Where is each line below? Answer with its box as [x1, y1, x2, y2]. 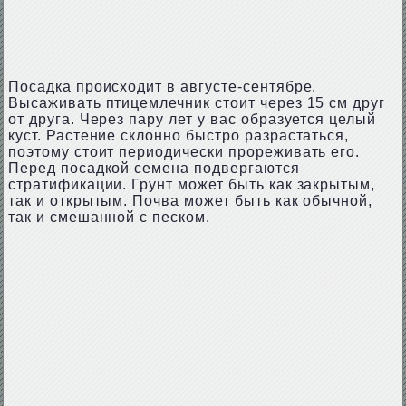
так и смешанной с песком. [7, 209, 210, 225]
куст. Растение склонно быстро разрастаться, [7, 128, 350, 143]
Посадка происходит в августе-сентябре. [7, 79, 317, 94]
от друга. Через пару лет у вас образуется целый [7, 111, 377, 127]
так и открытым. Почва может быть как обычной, [7, 193, 373, 208]
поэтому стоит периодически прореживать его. [7, 144, 361, 159]
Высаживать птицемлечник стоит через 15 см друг [7, 95, 386, 111]
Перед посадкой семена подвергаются [7, 160, 300, 176]
